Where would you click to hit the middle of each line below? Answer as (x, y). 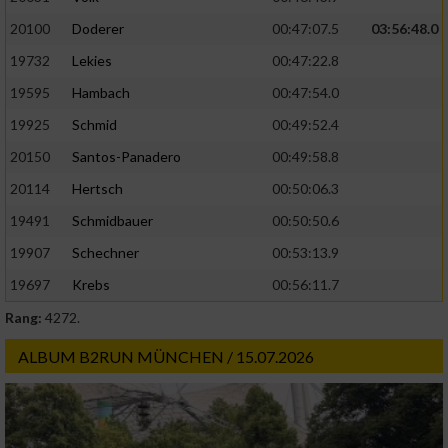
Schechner (105, 253)
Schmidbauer (112, 221)
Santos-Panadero (126, 157)
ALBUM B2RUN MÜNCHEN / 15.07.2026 (166, 357)
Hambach (101, 93)
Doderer (98, 29)
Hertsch (97, 189)
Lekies (92, 61)
